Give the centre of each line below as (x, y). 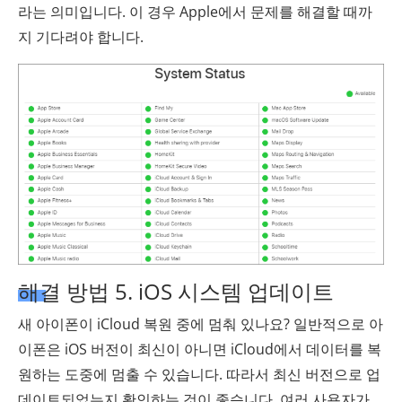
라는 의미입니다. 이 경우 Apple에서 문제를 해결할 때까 (195, 12)
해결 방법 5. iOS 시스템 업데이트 (176, 292)
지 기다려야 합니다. (81, 37)
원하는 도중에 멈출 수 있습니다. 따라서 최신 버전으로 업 (199, 375)
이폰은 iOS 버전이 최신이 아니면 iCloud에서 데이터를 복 (200, 350)
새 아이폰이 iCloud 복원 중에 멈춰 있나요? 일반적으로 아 (201, 324)
